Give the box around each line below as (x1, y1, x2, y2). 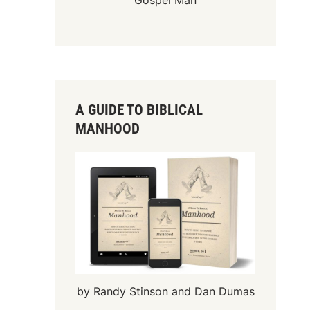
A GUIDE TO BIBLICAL (75, 102, 203, 119)
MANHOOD (75, 120, 140, 138)
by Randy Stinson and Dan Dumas (76, 284, 255, 298)
